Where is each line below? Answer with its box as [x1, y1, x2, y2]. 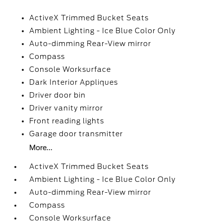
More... [29, 144, 53, 152]
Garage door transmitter [29, 130, 123, 138]
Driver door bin [29, 91, 86, 99]
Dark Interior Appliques [29, 78, 118, 86]
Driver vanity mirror [29, 104, 104, 112]
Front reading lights [29, 117, 105, 125]
